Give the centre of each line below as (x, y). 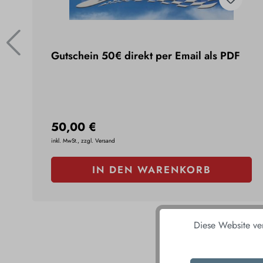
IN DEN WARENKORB (151, 170)
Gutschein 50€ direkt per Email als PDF (145, 56)
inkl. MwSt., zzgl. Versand (83, 141)
